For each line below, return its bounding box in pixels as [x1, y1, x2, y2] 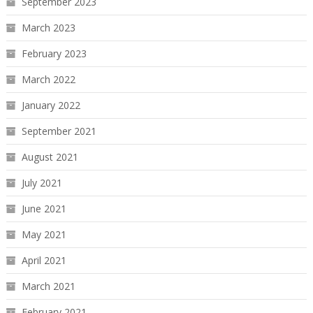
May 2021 [21, 228, 66, 241]
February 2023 [21, 47, 87, 60]
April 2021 [21, 254, 66, 267]
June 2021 [21, 202, 66, 215]
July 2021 [21, 176, 62, 189]
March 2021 [21, 279, 75, 293]
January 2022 [21, 99, 80, 112]
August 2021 [21, 150, 78, 163]
